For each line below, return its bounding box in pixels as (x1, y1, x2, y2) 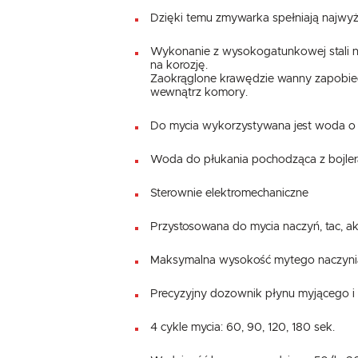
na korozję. (150, 59, 209, 71)
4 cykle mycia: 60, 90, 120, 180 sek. (150, 321, 336, 333)
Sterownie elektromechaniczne (150, 187, 309, 199)
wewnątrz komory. (150, 86, 249, 98)
